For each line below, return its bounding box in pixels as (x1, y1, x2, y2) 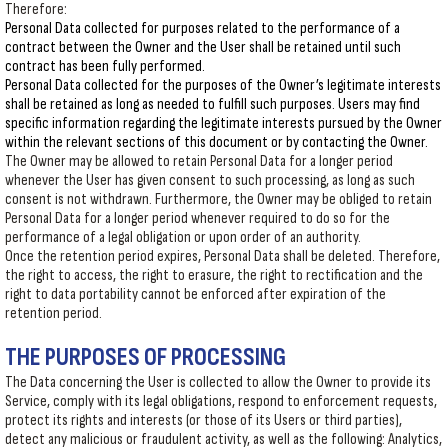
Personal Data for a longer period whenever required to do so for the (5, 209, 390, 228)
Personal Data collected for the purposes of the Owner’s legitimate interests (5, 76, 441, 95)
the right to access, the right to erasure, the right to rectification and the (5, 266, 423, 285)
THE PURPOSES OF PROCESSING (5, 342, 286, 373)
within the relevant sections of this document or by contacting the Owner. (5, 133, 428, 152)
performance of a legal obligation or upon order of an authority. (5, 228, 361, 247)
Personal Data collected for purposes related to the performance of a (5, 19, 400, 38)
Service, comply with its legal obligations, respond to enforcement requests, (5, 392, 437, 411)
